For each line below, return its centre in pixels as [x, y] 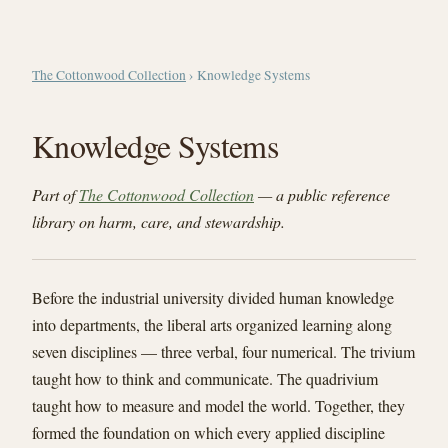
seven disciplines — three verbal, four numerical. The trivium [223, 351]
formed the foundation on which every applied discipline [208, 432]
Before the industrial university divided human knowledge [213, 297]
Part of [55, 194]
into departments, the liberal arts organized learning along [212, 324]
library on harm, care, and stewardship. [158, 221]
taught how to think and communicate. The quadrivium [205, 378]
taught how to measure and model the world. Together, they [218, 405]
